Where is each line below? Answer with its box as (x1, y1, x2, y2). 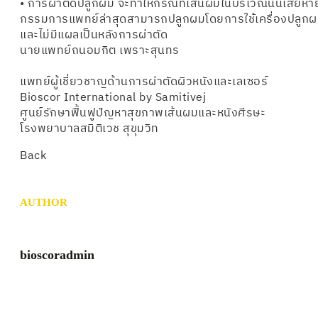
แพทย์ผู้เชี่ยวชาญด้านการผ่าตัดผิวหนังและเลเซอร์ (20, 72, 268, 92)
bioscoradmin (20, 247, 94, 262)
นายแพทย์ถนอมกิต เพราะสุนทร (20, 40, 180, 60)
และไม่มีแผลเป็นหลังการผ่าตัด (20, 25, 168, 45)
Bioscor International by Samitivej (20, 87, 206, 107)
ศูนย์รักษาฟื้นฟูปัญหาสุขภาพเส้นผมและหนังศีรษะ (20, 103, 265, 123)
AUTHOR (20, 196, 67, 208)
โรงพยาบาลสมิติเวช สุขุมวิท (20, 119, 159, 138)
